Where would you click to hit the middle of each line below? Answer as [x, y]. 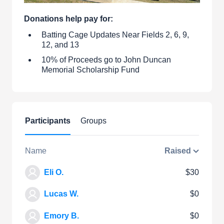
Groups [93, 120]
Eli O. [54, 172]
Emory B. [61, 216]
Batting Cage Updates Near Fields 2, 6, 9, [115, 34]
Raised [179, 150]
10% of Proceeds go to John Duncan [106, 59]
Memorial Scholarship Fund [90, 69]
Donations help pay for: [68, 18]
